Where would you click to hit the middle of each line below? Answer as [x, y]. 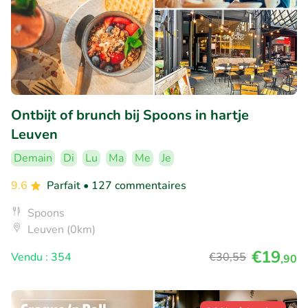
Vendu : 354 [41, 257]
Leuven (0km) [62, 229]
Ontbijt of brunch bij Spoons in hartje [130, 115]
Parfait [65, 185]
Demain [33, 158]
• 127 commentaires [135, 185]
